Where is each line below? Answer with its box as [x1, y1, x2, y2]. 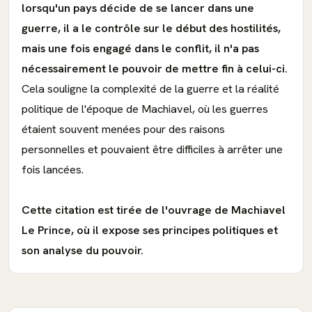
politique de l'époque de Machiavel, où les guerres [22, 102, 268, 116]
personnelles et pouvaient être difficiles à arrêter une [22, 142, 283, 157]
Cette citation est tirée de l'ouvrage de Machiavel [22, 203, 286, 217]
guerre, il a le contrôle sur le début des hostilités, [22, 21, 281, 36]
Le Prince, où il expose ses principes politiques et [22, 223, 278, 237]
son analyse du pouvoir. [22, 243, 143, 258]
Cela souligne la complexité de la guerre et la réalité [22, 81, 279, 96]
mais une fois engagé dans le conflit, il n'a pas [22, 41, 259, 56]
